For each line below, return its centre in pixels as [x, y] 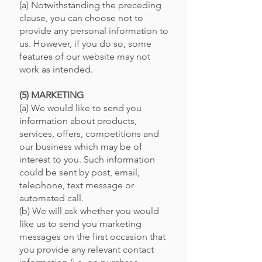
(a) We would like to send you [80, 108]
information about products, [78, 121]
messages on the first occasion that [92, 237]
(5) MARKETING [51, 95]
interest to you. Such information [87, 159]
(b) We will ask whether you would [89, 211]
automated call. [51, 198]
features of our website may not [85, 56]
